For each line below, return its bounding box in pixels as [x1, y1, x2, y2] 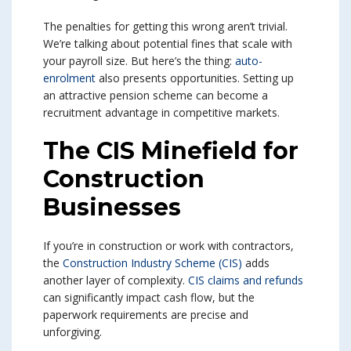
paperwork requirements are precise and [43, 307, 248, 323]
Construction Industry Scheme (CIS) [63, 255, 242, 271]
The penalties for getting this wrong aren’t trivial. [43, 19, 288, 34]
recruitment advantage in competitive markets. [43, 105, 280, 121]
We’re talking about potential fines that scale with [43, 36, 292, 52]
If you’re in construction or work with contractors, [43, 238, 294, 254]
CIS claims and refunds [188, 273, 303, 288]
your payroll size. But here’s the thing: [43, 53, 235, 69]
